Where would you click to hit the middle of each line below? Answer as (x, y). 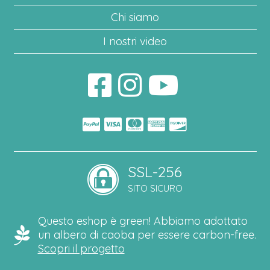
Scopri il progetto (81, 248)
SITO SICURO (155, 188)
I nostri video (135, 41)
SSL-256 (155, 171)
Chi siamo (135, 17)
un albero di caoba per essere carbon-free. (147, 234)
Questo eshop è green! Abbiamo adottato (143, 221)
